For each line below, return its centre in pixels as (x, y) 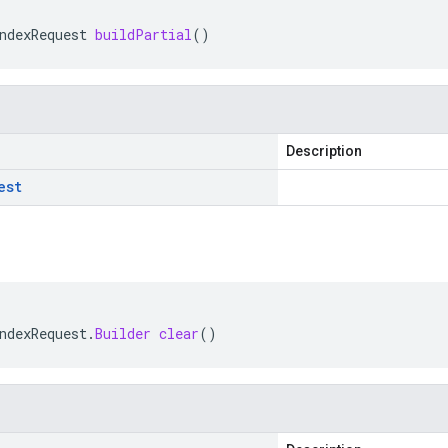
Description (324, 151)
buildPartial (143, 34)
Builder (123, 333)
